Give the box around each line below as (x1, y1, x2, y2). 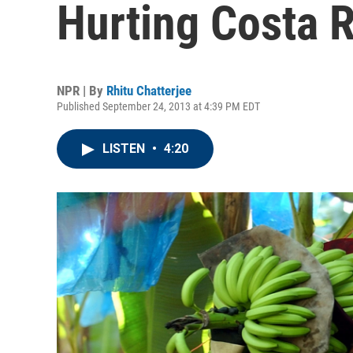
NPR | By (57, 83, 106, 98)
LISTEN (102, 141, 148, 156)
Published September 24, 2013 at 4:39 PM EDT (57, 100, 260, 113)
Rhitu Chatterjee (106, 83, 191, 98)
